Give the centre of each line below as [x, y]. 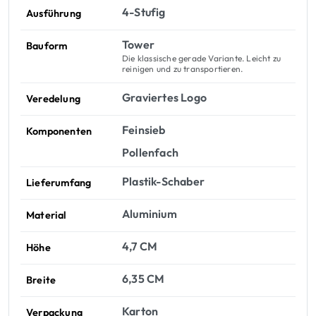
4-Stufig [144, 12]
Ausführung [54, 14]
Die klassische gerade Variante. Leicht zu [202, 59]
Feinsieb [144, 130]
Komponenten [59, 132]
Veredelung [53, 99]
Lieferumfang [59, 183]
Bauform [47, 46]
